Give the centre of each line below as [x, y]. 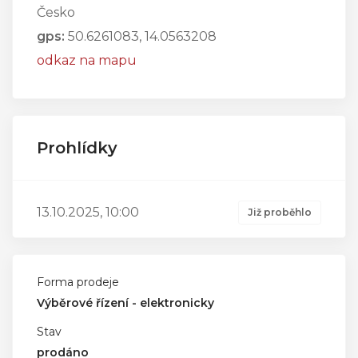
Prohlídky [77, 148]
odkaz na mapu [87, 61]
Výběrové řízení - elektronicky [125, 303]
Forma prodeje [78, 282]
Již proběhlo [280, 213]
